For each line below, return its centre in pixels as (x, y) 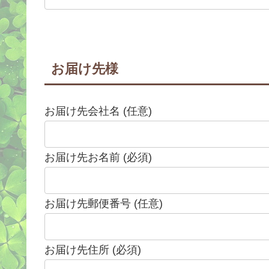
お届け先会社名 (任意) (98, 111)
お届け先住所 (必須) (93, 250)
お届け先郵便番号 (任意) (104, 204)
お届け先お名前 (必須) (98, 158)
